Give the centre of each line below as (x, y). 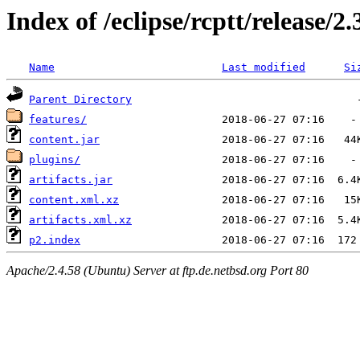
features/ (58, 120)
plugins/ (55, 160)
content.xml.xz (74, 200)
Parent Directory (80, 100)
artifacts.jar (71, 180)
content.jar (64, 140)
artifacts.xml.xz (80, 220)
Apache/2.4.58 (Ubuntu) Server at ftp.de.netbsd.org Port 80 (157, 270)
